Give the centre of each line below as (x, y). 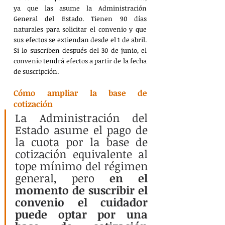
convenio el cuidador (81, 202)
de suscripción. (36, 71)
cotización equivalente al (81, 153)
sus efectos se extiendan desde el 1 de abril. (80, 39)
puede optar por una (81, 214)
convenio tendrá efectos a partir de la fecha (80, 61)
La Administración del (81, 117)
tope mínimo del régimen (81, 165)
